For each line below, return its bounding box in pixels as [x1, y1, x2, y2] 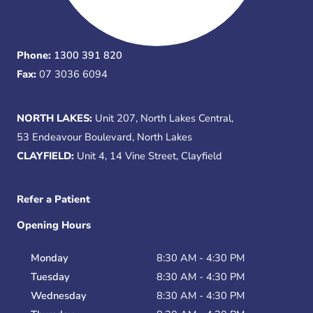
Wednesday [31, 289, 87, 303]
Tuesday [31, 270, 70, 284]
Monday [31, 251, 68, 265]
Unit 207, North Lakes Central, [95, 110, 233, 125]
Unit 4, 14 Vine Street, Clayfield [77, 148, 225, 163]
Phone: [17, 48, 54, 63]
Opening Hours [17, 218, 91, 233]
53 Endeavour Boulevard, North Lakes [17, 129, 192, 144]
